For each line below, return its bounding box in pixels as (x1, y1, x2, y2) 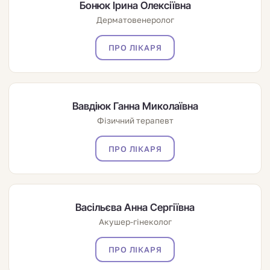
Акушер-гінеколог (98, 216, 172, 227)
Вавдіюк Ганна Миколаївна (72, 100, 198, 113)
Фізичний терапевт (96, 116, 174, 126)
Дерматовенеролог (96, 15, 174, 25)
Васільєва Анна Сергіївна (75, 201, 195, 213)
